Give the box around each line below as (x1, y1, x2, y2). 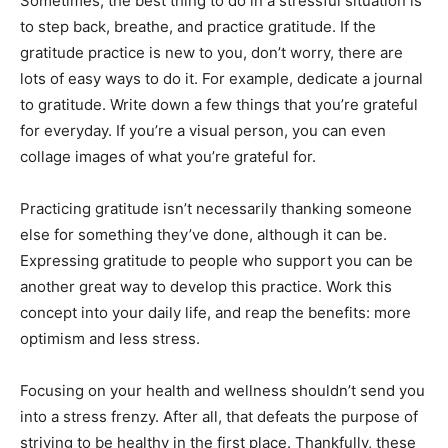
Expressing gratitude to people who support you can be (20, 250, 413, 270)
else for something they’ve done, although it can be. (20, 224, 387, 244)
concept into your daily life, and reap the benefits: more (20, 302, 411, 322)
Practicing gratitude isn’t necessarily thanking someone (20, 198, 412, 218)
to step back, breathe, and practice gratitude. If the (20, 16, 376, 36)
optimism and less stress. (20, 328, 200, 348)
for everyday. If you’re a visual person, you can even (20, 120, 386, 140)
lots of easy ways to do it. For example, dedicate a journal (20, 68, 423, 88)
